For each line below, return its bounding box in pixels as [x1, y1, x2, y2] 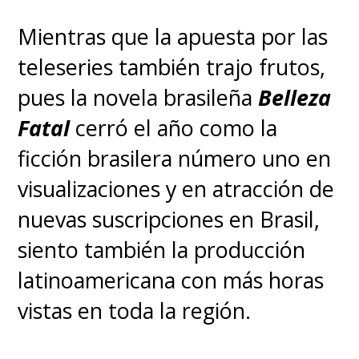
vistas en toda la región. [18, 296, 257, 326]
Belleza [258, 83, 332, 113]
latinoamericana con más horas [18, 265, 325, 296]
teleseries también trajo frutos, [18, 52, 326, 83]
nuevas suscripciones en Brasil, [18, 204, 321, 235]
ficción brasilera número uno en [18, 143, 332, 174]
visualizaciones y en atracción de [18, 174, 335, 204]
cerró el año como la [75, 113, 278, 143]
